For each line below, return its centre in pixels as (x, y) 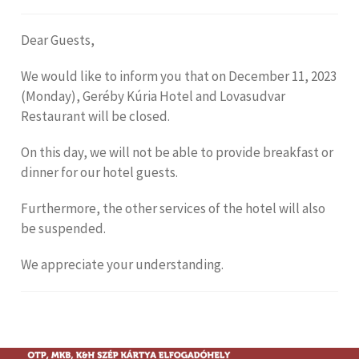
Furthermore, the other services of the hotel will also (173, 209)
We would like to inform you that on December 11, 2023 (179, 77)
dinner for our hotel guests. (99, 173)
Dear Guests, (58, 40)
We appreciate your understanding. (122, 265)
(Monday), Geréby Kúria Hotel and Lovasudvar (153, 97)
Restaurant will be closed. (95, 117)
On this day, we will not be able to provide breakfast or (177, 153)
